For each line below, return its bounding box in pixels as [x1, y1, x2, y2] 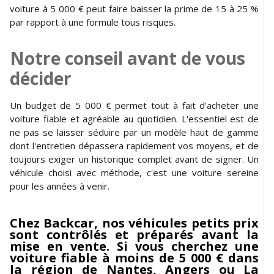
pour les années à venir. [10, 179, 109, 192]
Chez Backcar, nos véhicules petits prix [10, 214, 259, 231]
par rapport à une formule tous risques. [10, 15, 176, 28]
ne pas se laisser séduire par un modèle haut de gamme [10, 125, 259, 138]
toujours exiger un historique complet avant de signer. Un [10, 152, 259, 165]
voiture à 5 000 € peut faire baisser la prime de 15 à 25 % [10, 2, 259, 15]
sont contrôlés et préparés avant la [10, 226, 259, 243]
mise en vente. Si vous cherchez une [10, 237, 259, 254]
